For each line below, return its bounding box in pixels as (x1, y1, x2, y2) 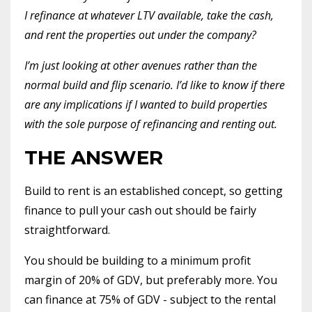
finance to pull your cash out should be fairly (24, 202, 256, 218)
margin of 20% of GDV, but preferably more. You (24, 272, 277, 288)
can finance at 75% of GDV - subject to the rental (24, 291, 276, 307)
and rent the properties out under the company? (24, 26, 256, 42)
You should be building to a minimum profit (24, 252, 251, 268)
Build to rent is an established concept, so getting (24, 182, 283, 198)
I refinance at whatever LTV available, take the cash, (24, 7, 274, 23)
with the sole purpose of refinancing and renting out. (24, 116, 277, 132)
